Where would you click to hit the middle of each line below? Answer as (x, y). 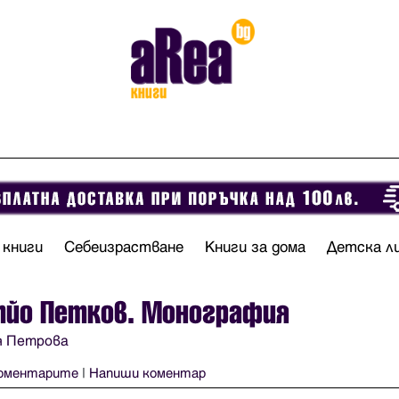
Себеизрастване (124, 248)
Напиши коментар (147, 374)
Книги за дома (255, 248)
